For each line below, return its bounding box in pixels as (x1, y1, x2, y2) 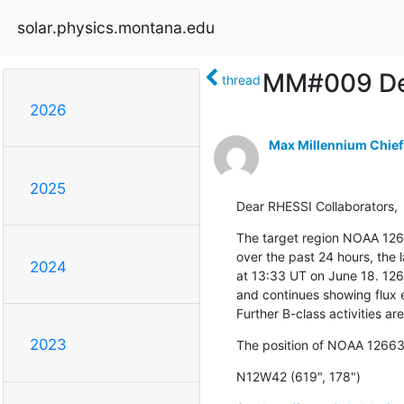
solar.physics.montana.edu (17, 17, 215, 37)
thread (221, 71, 261, 87)
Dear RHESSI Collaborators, (235, 197, 398, 214)
